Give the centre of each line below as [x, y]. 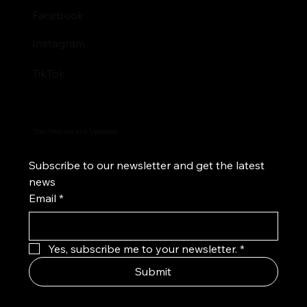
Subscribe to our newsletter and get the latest [146, 165]
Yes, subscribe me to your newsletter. [142, 248]
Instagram [58, 43]
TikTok [48, 73]
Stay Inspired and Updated [74, 131]
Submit [153, 271]
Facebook [58, 15]
